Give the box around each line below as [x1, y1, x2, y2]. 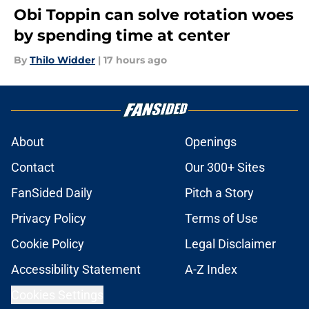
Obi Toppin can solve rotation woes [14, 6, 294, 25]
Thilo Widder [30, 54, 95, 67]
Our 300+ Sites [185, 160, 265, 175]
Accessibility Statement [11, 262, 141, 277]
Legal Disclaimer [185, 237, 276, 252]
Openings [185, 134, 237, 150]
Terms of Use [185, 211, 258, 226]
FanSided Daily [11, 186, 92, 201]
